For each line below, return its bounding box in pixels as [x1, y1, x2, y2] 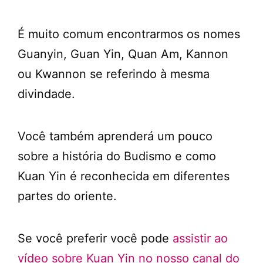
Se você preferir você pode [18, 231, 173, 246]
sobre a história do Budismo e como [18, 149, 216, 164]
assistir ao [173, 231, 228, 246]
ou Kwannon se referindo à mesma [18, 67, 210, 82]
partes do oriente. [18, 189, 117, 204]
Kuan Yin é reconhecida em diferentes [18, 169, 230, 184]
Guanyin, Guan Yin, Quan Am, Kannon [18, 47, 228, 62]
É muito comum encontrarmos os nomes [18, 27, 240, 42]
